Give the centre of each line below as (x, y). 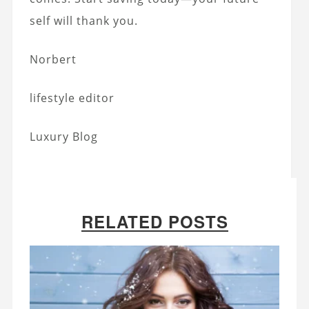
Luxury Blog (63, 137)
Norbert (53, 60)
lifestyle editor (72, 98)
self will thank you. (83, 21)
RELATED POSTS (154, 222)
